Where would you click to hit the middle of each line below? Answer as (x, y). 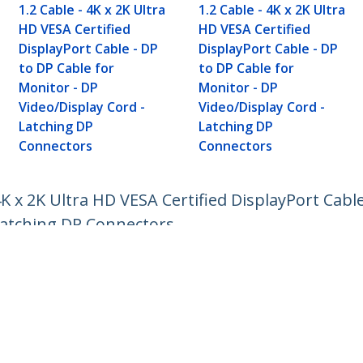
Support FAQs (230, 331)
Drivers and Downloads (254, 314)
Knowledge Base (237, 297)
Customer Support (252, 278)
